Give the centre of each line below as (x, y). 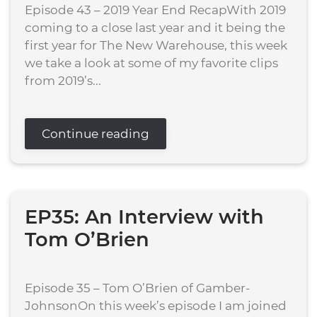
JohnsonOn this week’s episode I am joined (156, 306)
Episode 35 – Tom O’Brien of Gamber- (138, 288)
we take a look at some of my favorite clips (151, 63)
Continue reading (96, 134)
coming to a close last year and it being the (155, 28)
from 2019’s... (63, 81)
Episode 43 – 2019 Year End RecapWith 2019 (155, 10)
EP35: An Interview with (144, 217)
